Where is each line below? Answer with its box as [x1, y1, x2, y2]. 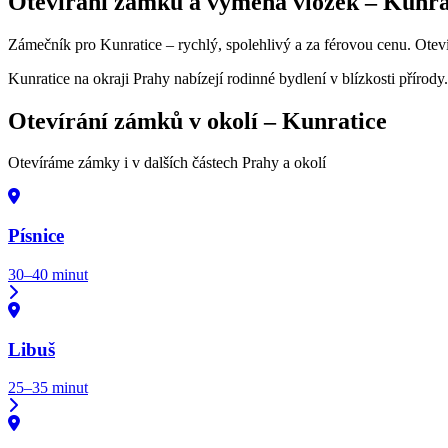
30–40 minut [8, 265, 88, 283]
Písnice [8, 225, 64, 247]
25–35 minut [8, 379, 88, 397]
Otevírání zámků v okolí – [8, 107, 282, 134]
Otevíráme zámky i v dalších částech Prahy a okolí [8, 154, 326, 172]
